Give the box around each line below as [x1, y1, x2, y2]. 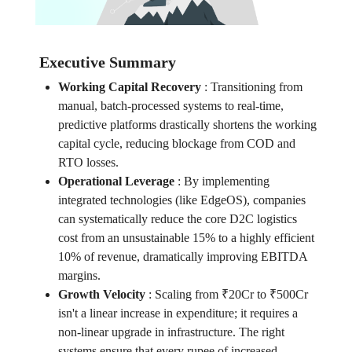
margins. [57, 269, 101, 283]
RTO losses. [57, 156, 119, 170]
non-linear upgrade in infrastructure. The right [57, 325, 284, 339]
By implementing [183, 174, 269, 189]
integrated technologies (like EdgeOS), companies [57, 193, 306, 207]
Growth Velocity [57, 288, 145, 302]
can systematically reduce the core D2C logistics [57, 212, 297, 226]
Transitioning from [210, 80, 302, 94]
